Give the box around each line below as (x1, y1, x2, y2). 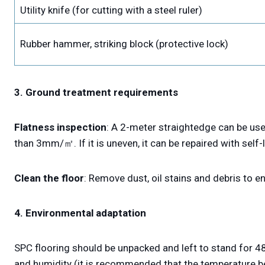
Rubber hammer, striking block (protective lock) (20, 38, 228, 50)
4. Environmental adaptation (14, 207, 146, 219)
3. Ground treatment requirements (14, 86, 178, 99)
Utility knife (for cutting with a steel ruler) (20, 4, 202, 17)
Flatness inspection (14, 121, 106, 134)
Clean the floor (14, 172, 84, 185)
